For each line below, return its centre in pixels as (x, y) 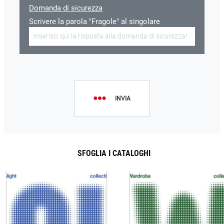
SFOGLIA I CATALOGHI (114, 153)
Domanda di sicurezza (65, 8)
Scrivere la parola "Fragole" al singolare (94, 22)
